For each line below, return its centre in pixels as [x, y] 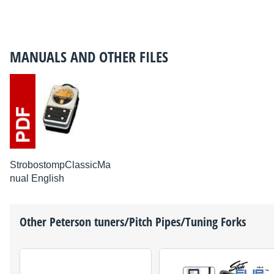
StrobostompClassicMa [60, 165]
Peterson [70, 221]
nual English [37, 178]
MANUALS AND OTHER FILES [89, 57]
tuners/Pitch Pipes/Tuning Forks [168, 221]
